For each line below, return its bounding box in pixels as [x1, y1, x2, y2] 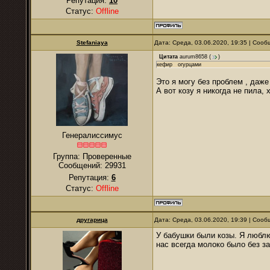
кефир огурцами [157, 61, 201, 67]
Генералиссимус [61, 131, 122, 140]
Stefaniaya [76, 39, 108, 46]
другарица [76, 216, 108, 223]
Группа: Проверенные [52, 152, 131, 161]
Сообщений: [58, 161, 105, 170]
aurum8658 [180, 54, 207, 60]
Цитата [159, 54, 178, 60]
